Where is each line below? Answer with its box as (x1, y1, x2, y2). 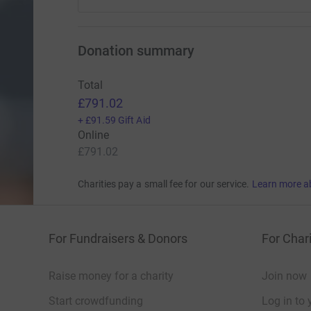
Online (77, 128, 109, 142)
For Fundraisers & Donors (49, 231, 187, 246)
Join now (262, 269, 307, 283)
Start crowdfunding (49, 294, 143, 308)
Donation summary (77, 42, 194, 60)
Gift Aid (118, 115, 151, 126)
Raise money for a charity (49, 269, 174, 283)
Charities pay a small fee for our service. (77, 178, 250, 190)
